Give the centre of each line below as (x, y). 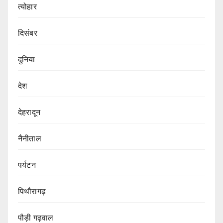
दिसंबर (28, 33)
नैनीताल (30, 139)
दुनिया (27, 60)
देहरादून (29, 112)
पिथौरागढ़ (32, 192)
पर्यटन (27, 165)
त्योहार (27, 7)
